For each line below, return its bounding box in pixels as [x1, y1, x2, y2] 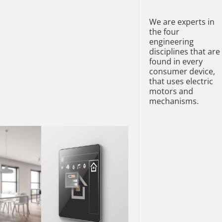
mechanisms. [149, 96, 199, 107]
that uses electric [149, 76, 213, 87]
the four [149, 26, 179, 37]
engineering [149, 36, 194, 47]
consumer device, [149, 66, 215, 77]
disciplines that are [149, 46, 220, 57]
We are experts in [149, 16, 215, 27]
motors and [149, 86, 193, 97]
